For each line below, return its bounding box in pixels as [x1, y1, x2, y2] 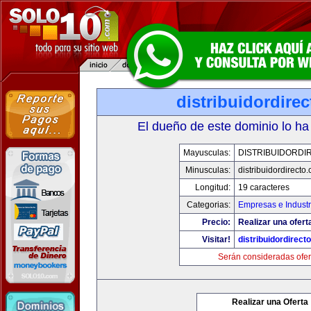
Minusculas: [185, 165, 230, 175]
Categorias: [187, 200, 230, 210]
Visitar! [202, 235, 230, 244]
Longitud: [195, 183, 230, 192]
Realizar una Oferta [232, 297, 308, 307]
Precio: [202, 217, 230, 227]
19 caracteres [238, 183, 289, 192]
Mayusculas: [183, 148, 230, 158]
